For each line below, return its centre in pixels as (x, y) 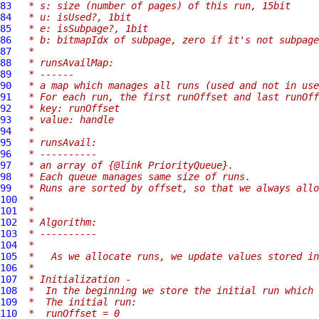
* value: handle (68, 120)
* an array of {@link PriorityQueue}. (128, 165)
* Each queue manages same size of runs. (137, 177)
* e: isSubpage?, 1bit (85, 28)
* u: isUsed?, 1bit (77, 17)
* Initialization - (77, 279)
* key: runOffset (71, 108)
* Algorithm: (60, 222)
